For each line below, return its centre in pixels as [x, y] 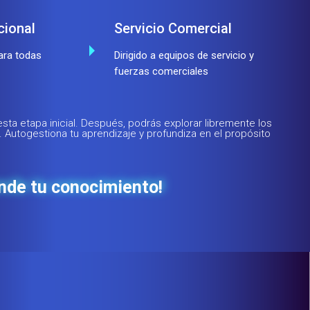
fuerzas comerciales [161, 72]
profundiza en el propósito [209, 134]
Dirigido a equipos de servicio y [184, 56]
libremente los [238, 124]
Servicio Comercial [173, 29]
